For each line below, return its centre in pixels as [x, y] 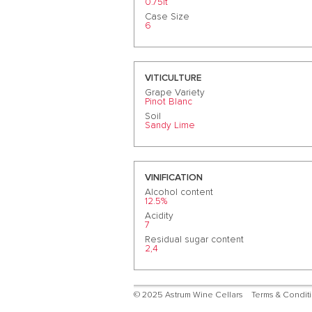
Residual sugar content [194, 240]
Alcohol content [179, 193]
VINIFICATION [174, 178]
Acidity [159, 216]
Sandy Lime [170, 125]
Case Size [167, 16]
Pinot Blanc [169, 101]
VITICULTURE [173, 78]
